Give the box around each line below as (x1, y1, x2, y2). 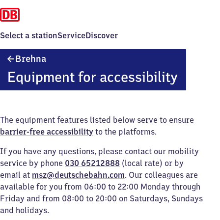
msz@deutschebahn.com (32, 170, 125, 180)
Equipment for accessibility (7, 68, 178, 86)
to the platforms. (93, 127, 157, 137)
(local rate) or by (120, 158, 184, 168)
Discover (85, 30, 118, 40)
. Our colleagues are (125, 170, 198, 180)
